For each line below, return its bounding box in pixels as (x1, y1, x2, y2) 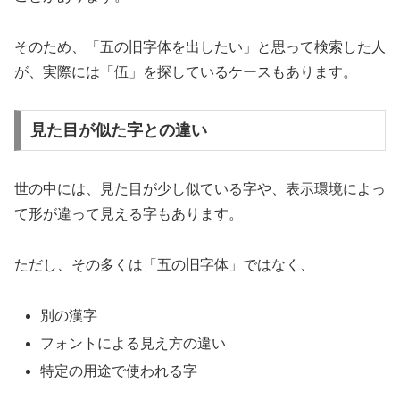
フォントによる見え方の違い (40, 335, 227, 351)
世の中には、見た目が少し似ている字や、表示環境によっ (14, 181, 386, 197)
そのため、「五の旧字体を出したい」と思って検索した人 (14, 38, 386, 54)
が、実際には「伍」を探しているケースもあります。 (14, 63, 357, 79)
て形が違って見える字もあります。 (14, 206, 243, 222)
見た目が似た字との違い (29, 121, 207, 140)
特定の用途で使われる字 (40, 363, 198, 379)
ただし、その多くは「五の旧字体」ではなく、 (14, 256, 314, 272)
